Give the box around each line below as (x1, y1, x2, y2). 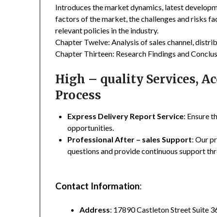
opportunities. (67, 123, 114, 133)
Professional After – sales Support (67, 135, 192, 144)
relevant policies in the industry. (55, 26, 159, 35)
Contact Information (55, 181, 140, 192)
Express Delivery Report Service (67, 111, 184, 121)
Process (55, 88, 102, 103)
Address (79, 205, 110, 215)
